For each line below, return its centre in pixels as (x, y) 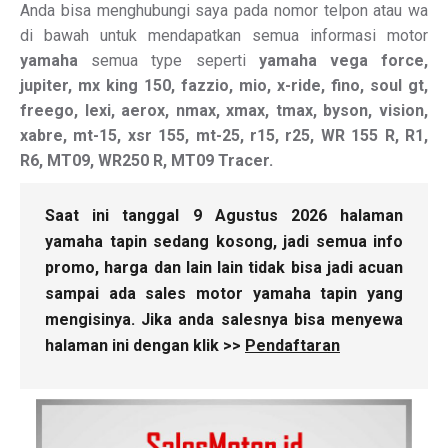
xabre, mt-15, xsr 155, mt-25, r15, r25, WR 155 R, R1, (224, 135)
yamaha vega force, (343, 60)
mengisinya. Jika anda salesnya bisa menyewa (224, 319)
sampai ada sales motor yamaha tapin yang (224, 293)
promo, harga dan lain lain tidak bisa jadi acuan (224, 267)
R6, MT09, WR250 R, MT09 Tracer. (146, 160)
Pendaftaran (292, 345)
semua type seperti (168, 60)
